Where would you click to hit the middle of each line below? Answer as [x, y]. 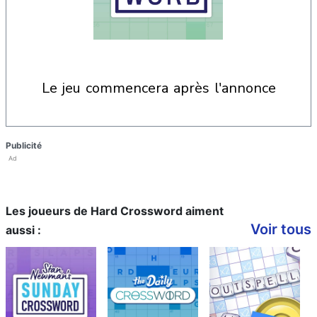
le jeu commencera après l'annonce [162, 88]
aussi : [23, 230]
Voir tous [281, 229]
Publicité [24, 145]
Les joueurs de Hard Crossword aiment [115, 211]
